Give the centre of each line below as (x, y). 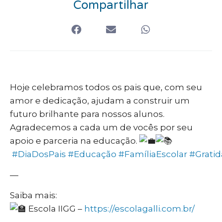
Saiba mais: (33, 195)
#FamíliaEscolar (153, 154)
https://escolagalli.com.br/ (139, 208)
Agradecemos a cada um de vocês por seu (101, 128)
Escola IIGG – (55, 208)
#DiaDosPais (39, 154)
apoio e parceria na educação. (75, 141)
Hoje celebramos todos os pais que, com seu (106, 87)
